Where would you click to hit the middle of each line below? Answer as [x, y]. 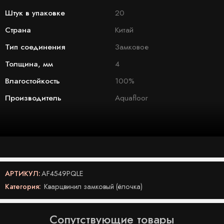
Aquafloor [131, 97]
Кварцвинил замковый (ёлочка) [93, 186]
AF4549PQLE [62, 173]
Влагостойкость [32, 80]
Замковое [132, 46]
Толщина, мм [29, 63]
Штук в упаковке [35, 12]
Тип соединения [35, 46]
